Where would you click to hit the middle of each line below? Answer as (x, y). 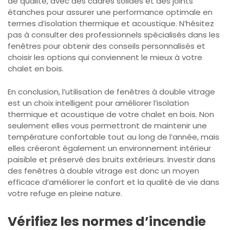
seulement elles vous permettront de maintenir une (107, 125)
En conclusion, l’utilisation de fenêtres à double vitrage (111, 91)
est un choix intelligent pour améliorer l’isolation (98, 103)
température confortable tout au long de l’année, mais (113, 137)
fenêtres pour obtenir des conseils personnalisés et (107, 46)
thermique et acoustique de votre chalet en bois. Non (111, 114)
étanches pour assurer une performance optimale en (110, 12)
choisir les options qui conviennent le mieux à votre (105, 57)
